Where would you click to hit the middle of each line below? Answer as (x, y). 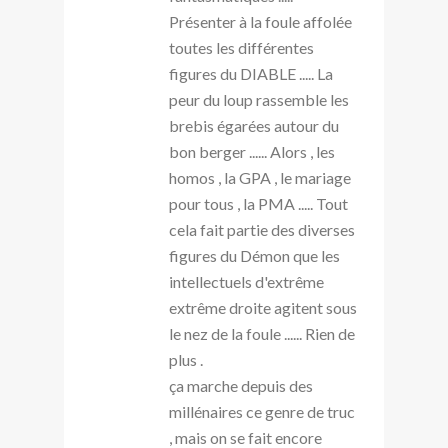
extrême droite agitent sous (263, 307)
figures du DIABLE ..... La (251, 73)
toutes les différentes (241, 47)
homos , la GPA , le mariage (260, 177)
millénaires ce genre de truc (262, 411)
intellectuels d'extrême (246, 281)
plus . (186, 359)
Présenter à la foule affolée (260, 21)
